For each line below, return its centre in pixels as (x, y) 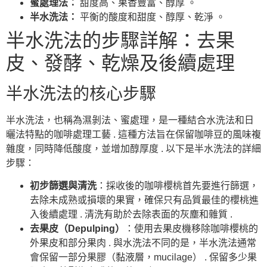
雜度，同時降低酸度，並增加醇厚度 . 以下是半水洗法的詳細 (133, 149)
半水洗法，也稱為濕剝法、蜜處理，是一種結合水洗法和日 (130, 120)
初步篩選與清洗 (63, 186)
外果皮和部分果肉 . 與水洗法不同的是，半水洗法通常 (143, 243)
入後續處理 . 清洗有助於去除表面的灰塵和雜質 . (131, 215)
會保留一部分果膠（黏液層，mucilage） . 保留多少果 (143, 257)
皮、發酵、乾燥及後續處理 (120, 63)
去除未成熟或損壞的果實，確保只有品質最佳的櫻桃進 (144, 200)
